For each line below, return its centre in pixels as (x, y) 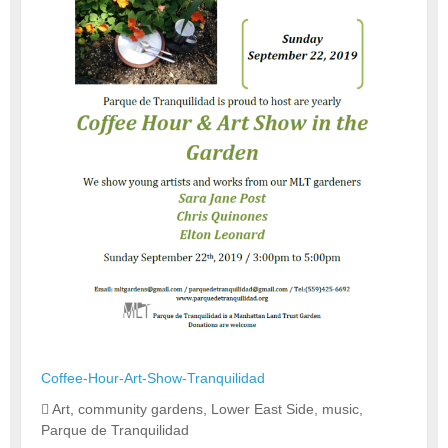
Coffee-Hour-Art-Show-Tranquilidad (153, 377)
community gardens (140, 408)
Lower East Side (262, 408)
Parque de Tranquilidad (115, 429)
